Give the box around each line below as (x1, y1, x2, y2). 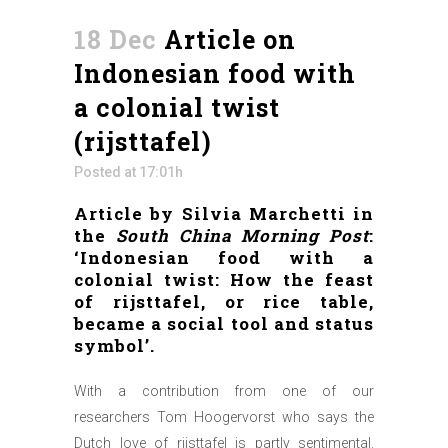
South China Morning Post (115, 224, 369, 247)
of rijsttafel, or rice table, (74, 290, 374, 313)
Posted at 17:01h (74, 164, 183, 180)
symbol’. (74, 334, 155, 357)
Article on (157, 23, 296, 56)
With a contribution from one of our (74, 383, 374, 399)
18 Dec (74, 23, 157, 56)
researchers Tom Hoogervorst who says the (74, 409, 374, 425)
